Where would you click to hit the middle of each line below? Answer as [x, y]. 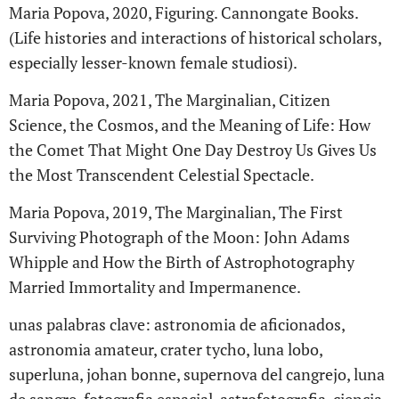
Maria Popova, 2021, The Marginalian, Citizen [170, 100]
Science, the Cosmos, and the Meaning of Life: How [190, 125]
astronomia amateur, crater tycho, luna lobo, [166, 349]
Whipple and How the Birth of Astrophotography [182, 262]
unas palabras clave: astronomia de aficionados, [177, 324]
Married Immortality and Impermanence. [155, 287]
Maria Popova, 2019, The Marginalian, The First [176, 212]
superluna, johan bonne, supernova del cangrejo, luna [197, 374]
